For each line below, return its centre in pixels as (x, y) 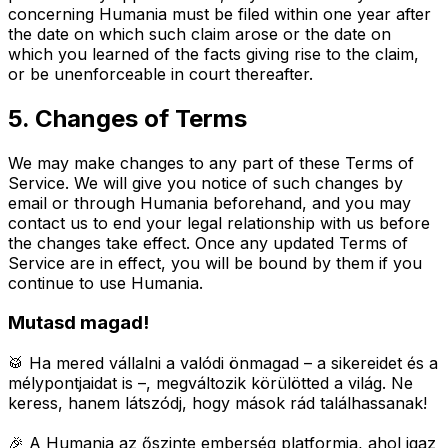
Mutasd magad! (78, 323)
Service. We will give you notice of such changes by (205, 182)
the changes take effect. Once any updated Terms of (208, 242)
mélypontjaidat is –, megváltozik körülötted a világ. (199, 383)
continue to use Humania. (105, 282)
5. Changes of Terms (127, 118)
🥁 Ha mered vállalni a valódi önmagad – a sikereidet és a (223, 363)
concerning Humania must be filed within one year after (219, 13)
